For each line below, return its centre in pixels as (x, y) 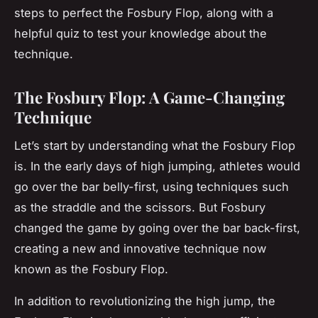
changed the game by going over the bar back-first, (157, 228)
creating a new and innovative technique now (140, 249)
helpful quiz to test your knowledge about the (141, 33)
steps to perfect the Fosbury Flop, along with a (144, 12)
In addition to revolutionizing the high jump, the (145, 301)
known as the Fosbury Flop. (91, 269)
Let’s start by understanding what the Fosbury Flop (155, 146)
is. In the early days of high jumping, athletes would (157, 166)
